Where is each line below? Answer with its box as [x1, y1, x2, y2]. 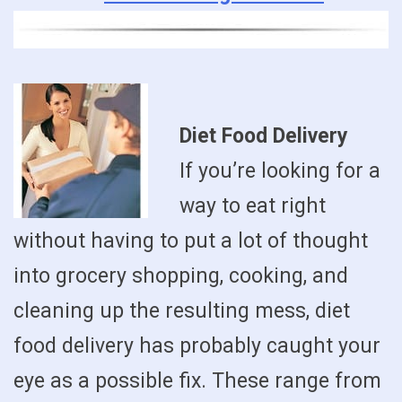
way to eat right [179, 193, 326, 218]
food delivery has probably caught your [13, 333, 380, 358]
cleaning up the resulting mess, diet [13, 298, 350, 323]
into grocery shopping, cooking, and [13, 263, 348, 288]
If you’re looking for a [179, 158, 380, 183]
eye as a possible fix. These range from [13, 368, 381, 393]
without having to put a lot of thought [13, 228, 368, 253]
